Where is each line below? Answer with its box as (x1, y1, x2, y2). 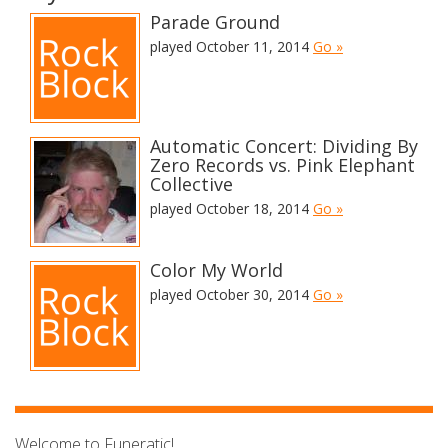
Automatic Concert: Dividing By (150, 134, 418, 158)
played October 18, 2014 (150, 199, 313, 218)
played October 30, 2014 (150, 285, 313, 304)
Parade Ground (150, 10, 280, 34)
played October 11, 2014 (150, 37, 313, 56)
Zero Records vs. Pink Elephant (150, 153, 415, 177)
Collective (150, 172, 233, 196)
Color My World (150, 258, 283, 282)
